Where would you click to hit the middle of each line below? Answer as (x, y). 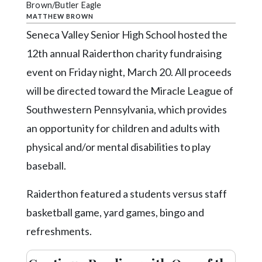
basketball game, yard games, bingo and (115, 212)
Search (21, 52)
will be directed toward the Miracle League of (130, 90)
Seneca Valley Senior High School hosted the (127, 34)
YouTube (25, 166)
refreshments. (59, 231)
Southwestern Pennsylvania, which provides (127, 109)
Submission (30, 15)
